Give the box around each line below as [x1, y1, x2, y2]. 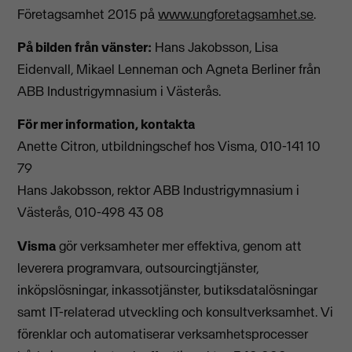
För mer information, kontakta [17, 115, 196, 134]
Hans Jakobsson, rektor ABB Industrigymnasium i [17, 181, 300, 200]
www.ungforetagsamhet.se [158, 5, 314, 23]
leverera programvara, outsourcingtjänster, [17, 258, 259, 277]
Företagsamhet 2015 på [17, 5, 159, 23]
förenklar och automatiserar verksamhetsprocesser [17, 324, 309, 343]
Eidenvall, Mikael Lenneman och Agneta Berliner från [17, 60, 321, 78]
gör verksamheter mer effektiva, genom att [56, 236, 302, 255]
